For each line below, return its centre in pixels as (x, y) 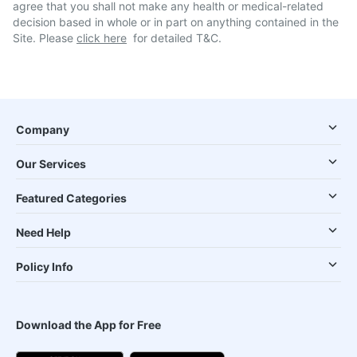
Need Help (43, 232)
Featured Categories (71, 198)
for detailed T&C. (177, 38)
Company (43, 129)
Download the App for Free (88, 325)
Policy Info (45, 267)
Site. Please (45, 38)
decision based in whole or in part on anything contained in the (176, 22)
